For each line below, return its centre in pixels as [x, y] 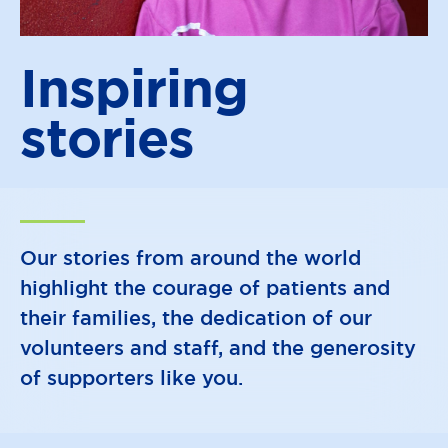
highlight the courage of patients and [205, 288]
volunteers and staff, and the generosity [218, 348]
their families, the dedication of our [196, 318]
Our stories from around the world [190, 258]
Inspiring [134, 87]
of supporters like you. [131, 378]
